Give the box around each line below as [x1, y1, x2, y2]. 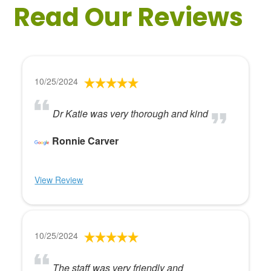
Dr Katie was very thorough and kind [53, 106, 209, 120]
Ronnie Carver [52, 134, 119, 148]
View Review [34, 174, 83, 186]
